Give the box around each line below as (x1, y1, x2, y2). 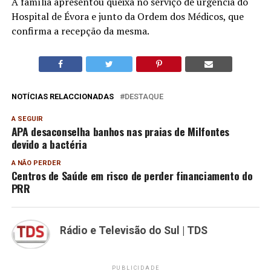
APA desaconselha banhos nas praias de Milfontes (11, 123, 230, 139)
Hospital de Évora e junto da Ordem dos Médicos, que (11, 9, 244, 23)
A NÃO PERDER (11, 158, 61, 167)
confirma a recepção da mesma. (11, 24, 149, 38)
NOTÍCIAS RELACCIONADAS (11, 91, 114, 101)
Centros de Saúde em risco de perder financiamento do (11, 167, 253, 183)
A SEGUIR (11, 114, 43, 123)
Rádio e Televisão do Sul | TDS (59, 224, 207, 237)
